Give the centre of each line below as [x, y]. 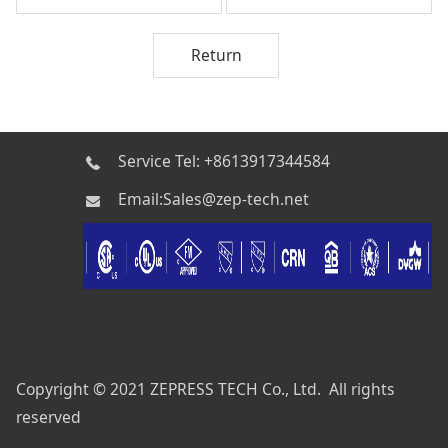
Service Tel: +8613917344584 [226, 161]
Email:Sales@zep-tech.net [214, 199]
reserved [48, 417]
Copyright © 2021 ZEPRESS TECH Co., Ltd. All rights [205, 389]
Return [216, 54]
